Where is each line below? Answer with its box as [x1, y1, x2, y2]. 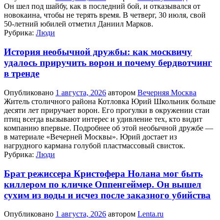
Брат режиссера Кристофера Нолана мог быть [4, 168, 203, 179]
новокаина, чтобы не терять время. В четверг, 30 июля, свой [4, 11, 206, 20]
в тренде [4, 68, 39, 79]
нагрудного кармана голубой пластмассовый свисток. [4, 141, 185, 150]
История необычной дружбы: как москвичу [4, 47, 192, 57]
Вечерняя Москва [137, 88, 196, 97]
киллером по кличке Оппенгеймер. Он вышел [4, 179, 201, 190]
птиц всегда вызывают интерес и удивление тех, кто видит [4, 114, 202, 123]
